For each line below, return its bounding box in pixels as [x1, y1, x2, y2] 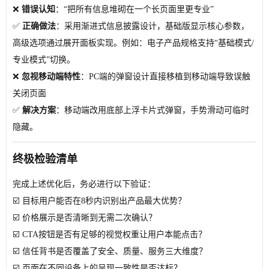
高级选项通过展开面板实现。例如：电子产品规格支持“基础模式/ [13, 38, 254, 47]
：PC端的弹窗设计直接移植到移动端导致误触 [80, 72, 250, 81]
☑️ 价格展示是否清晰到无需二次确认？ [13, 213, 157, 222]
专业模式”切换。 [13, 55, 75, 64]
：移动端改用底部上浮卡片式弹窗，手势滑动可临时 [56, 106, 249, 115]
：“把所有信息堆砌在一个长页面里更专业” [55, 5, 214, 14]
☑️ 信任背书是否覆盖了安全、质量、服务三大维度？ [13, 247, 207, 256]
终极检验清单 [13, 153, 77, 165]
